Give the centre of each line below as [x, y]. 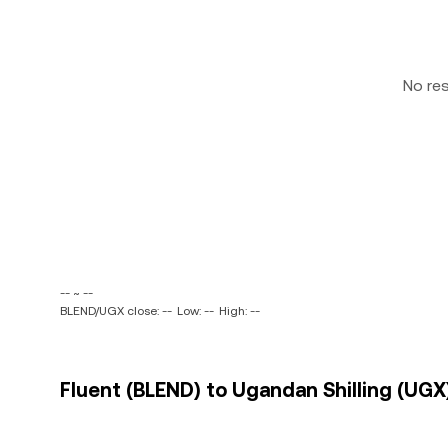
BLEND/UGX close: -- [116, 311]
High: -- [239, 311]
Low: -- [195, 311]
